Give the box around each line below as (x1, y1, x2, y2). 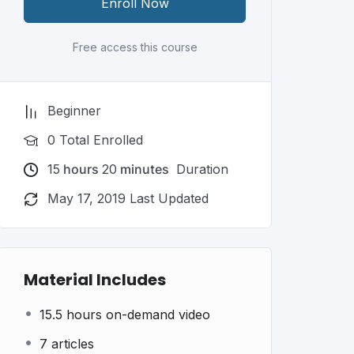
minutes (117, 161, 170, 177)
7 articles (40, 336, 95, 352)
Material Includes (24, 269, 167, 291)
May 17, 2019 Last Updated (47, 190, 209, 206)
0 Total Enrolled (47, 132, 144, 148)
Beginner (47, 103, 102, 119)
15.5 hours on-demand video (40, 307, 211, 322)
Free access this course (72, 40, 198, 54)
